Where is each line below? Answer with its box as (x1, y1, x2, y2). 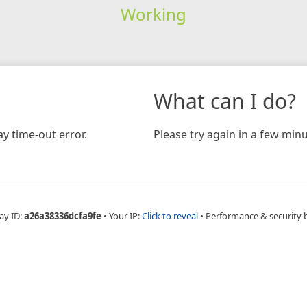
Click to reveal (141, 209, 198, 222)
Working (120, 2, 186, 25)
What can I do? (153, 86, 296, 115)
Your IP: (108, 209, 142, 222)
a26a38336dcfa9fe (23, 209, 101, 222)
